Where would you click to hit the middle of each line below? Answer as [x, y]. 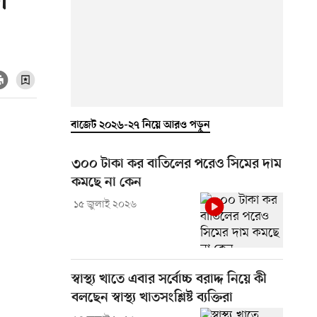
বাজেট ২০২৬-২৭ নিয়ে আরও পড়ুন [140, 125]
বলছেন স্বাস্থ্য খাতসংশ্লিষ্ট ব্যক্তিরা [152, 298]
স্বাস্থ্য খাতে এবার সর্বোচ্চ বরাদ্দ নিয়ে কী [169, 279]
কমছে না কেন [106, 183]
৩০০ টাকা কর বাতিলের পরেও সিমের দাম [177, 164]
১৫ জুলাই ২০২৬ [105, 204]
